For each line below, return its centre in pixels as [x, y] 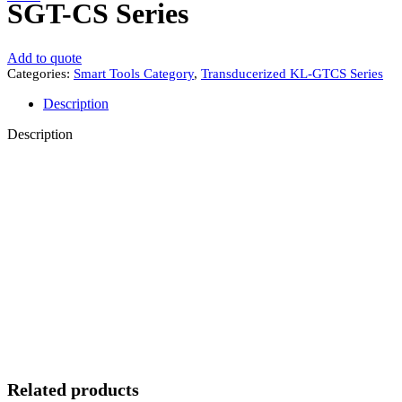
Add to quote [44, 57]
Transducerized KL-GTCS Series [292, 73]
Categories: [39, 73]
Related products [73, 389]
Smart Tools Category [134, 73]
